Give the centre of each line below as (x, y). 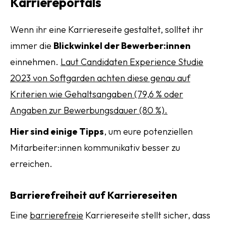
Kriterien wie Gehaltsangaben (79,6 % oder (97, 94)
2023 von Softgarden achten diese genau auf (100, 78)
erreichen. (31, 164)
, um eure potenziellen (148, 131)
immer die (32, 46)
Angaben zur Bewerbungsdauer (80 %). (89, 110)
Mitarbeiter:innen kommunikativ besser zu (95, 148)
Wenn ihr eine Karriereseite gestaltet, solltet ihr (107, 30)
